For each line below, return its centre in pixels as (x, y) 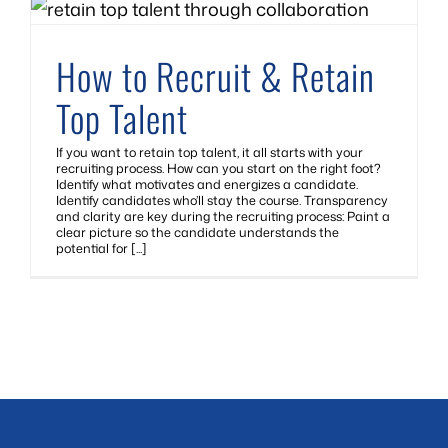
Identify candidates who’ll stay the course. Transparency (222, 200)
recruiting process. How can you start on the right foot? (218, 168)
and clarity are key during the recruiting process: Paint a (223, 216)
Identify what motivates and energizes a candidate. (207, 184)
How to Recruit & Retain (215, 75)
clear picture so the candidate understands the (197, 232)
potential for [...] (101, 248)
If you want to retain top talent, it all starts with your (209, 152)
